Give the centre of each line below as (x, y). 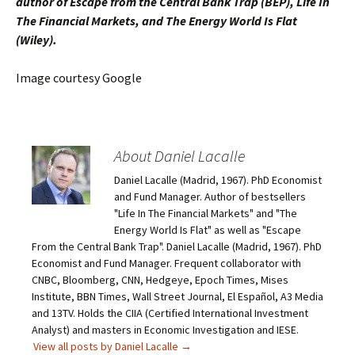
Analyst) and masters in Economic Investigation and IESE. (165, 330)
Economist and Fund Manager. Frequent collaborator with (166, 263)
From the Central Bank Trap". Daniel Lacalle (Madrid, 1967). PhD (177, 246)
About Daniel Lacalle (179, 156)
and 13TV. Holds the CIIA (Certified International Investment (170, 313)
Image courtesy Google (79, 78)
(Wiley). (36, 40)
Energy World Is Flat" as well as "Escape (208, 230)
